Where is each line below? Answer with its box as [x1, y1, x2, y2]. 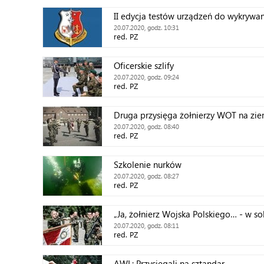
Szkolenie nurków [114, 159, 181, 170]
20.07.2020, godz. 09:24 [114, 73, 179, 81]
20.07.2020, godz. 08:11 [114, 222, 179, 229]
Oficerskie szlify [114, 60, 174, 71]
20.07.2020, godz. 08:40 [114, 123, 179, 130]
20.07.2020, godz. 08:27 [114, 172, 179, 180]
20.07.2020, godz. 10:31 [114, 24, 179, 31]
